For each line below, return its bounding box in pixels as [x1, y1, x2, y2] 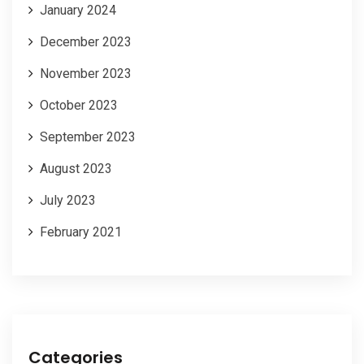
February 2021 [40, 223, 122, 240]
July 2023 [40, 192, 96, 208]
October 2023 [40, 97, 118, 113]
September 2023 [40, 128, 136, 145]
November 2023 [40, 65, 132, 81]
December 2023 [40, 33, 132, 50]
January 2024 [40, 2, 116, 18]
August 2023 [40, 160, 112, 176]
